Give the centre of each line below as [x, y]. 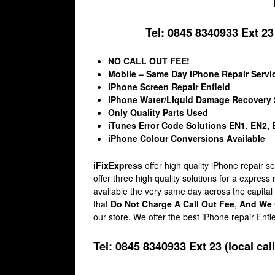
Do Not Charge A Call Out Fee [172, 204]
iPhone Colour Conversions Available [186, 138]
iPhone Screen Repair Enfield [169, 86]
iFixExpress [118, 165]
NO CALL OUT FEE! [149, 60]
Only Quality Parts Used [158, 112]
